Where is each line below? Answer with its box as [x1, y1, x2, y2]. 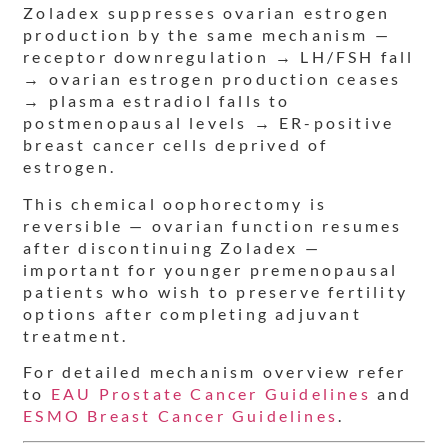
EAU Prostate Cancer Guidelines [50, 384, 371, 403]
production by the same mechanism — [23, 25, 392, 45]
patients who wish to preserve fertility [23, 281, 409, 301]
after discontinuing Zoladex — [23, 237, 322, 257]
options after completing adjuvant [23, 303, 362, 323]
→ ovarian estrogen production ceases [23, 69, 402, 89]
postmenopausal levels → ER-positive [23, 113, 395, 133]
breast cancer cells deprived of [23, 135, 329, 155]
